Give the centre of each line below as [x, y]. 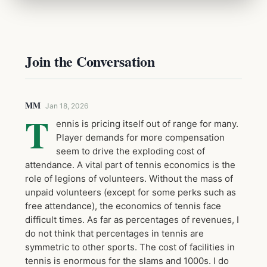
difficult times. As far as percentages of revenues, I [132, 219]
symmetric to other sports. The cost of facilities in [130, 247]
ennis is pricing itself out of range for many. [147, 123]
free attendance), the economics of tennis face [123, 206]
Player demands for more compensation [140, 137]
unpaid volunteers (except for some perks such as [131, 192]
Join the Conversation [90, 61]
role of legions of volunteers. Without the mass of [129, 178]
